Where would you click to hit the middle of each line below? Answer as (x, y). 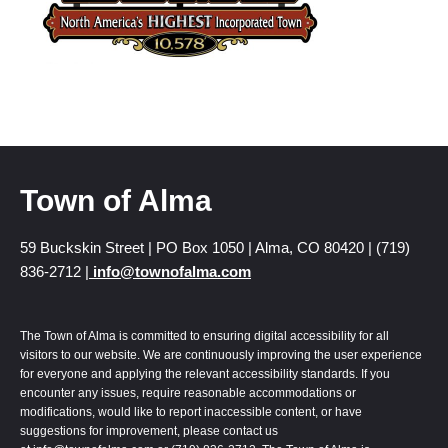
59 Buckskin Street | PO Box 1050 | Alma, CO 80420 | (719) (215, 248)
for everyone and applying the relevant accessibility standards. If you (205, 373)
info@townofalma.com (170, 272)
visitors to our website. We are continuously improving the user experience (221, 354)
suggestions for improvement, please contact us (149, 430)
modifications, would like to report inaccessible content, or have (191, 411)
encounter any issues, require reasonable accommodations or (188, 392)
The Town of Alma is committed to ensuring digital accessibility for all (204, 335)
